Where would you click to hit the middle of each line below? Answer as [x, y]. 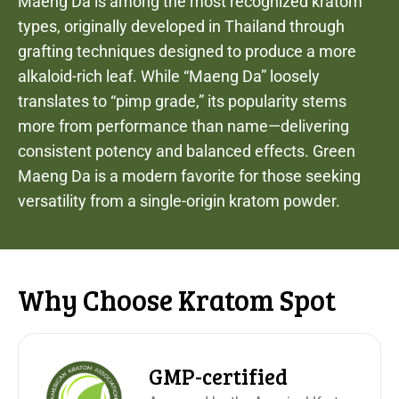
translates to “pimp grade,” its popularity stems [182, 102]
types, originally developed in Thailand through [181, 27]
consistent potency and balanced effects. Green [187, 151]
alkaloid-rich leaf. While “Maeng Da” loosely [169, 77]
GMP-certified [219, 377]
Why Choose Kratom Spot [177, 300]
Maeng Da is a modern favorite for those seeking [189, 176]
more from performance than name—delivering [183, 126]
